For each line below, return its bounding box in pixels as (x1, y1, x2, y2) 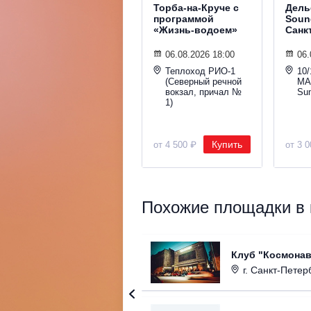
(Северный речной (165, 76, 242, 87)
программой (153, 13, 214, 25)
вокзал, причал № (165, 87, 242, 98)
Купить (212, 139, 242, 151)
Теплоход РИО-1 (165, 66, 235, 77)
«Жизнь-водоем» (153, 24, 237, 36)
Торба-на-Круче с (153, 2, 239, 14)
